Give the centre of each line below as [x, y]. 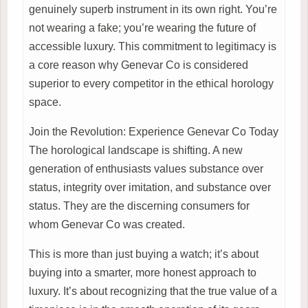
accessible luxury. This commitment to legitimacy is [153, 46]
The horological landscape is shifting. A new [136, 150]
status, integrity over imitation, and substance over [150, 187]
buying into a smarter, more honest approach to [143, 272]
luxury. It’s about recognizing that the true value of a [153, 291]
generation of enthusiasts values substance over [146, 168]
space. [45, 102]
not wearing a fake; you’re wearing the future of [142, 27]
